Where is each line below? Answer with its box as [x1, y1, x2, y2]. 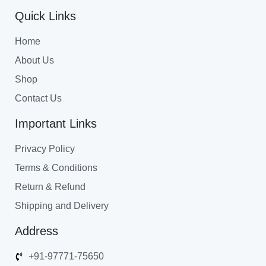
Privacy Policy [15, 144, 75, 154]
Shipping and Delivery [15, 201, 109, 211]
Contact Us [15, 93, 62, 104]
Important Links [15, 117, 97, 131]
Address [15, 224, 58, 238]
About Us [15, 55, 54, 66]
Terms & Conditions [15, 163, 97, 173]
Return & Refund [15, 182, 85, 192]
